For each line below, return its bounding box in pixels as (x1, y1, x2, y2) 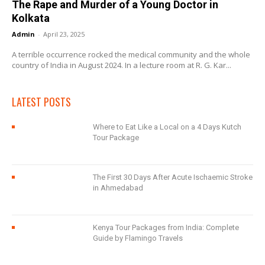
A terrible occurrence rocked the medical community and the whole (12, 49, 250, 60)
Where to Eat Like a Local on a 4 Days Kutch (93, 122, 242, 131)
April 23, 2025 (43, 29, 85, 38)
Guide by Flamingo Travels (93, 234, 183, 243)
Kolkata (12, 11, 50, 24)
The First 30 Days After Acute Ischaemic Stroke (93, 172, 253, 182)
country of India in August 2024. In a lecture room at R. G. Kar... (12, 59, 231, 70)
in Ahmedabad (93, 183, 144, 192)
